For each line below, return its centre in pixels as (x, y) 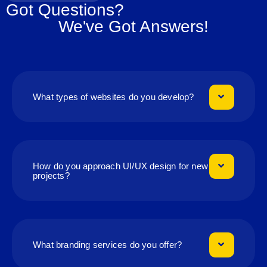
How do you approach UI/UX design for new (120, 166)
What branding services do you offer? (108, 244)
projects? (51, 175)
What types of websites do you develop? (114, 97)
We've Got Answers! (133, 26)
